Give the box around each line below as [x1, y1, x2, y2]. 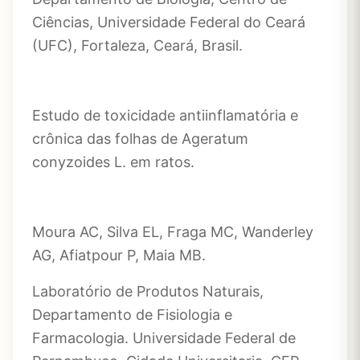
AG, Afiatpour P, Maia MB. [32, 247, 206, 264]
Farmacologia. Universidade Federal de [32, 329, 296, 346]
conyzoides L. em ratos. [32, 153, 194, 170]
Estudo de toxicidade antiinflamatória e [32, 107, 298, 124]
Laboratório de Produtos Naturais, [32, 283, 264, 300]
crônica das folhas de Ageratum [32, 130, 248, 147]
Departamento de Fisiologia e [32, 306, 232, 323]
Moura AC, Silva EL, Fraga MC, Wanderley [32, 223, 313, 240]
